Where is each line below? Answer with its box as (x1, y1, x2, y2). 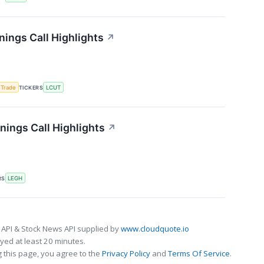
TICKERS (19, 84, 44, 91)
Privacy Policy (102, 247, 150, 259)
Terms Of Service (168, 247, 230, 259)
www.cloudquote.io (121, 223, 189, 234)
